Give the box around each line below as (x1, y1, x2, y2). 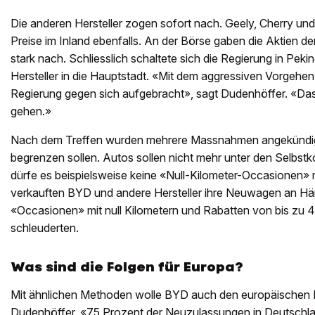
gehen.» (11, 104, 51, 119)
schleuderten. (11, 221, 79, 236)
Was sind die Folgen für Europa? (11, 258, 243, 276)
